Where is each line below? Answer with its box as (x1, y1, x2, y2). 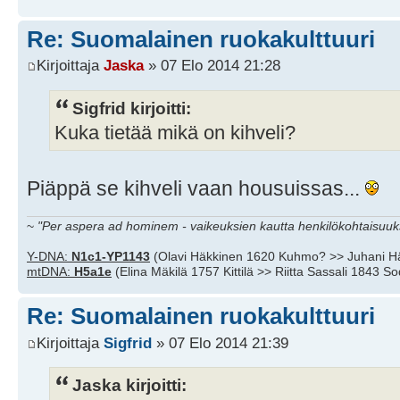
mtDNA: (27, 264, 74, 279)
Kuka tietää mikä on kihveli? (54, 121, 296, 144)
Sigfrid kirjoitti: (72, 97, 191, 118)
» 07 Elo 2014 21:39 (152, 333, 288, 352)
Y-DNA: (27, 249, 71, 264)
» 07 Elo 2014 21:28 (144, 56, 280, 75)
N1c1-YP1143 (71, 249, 150, 264)
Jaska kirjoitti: (72, 374, 187, 395)
